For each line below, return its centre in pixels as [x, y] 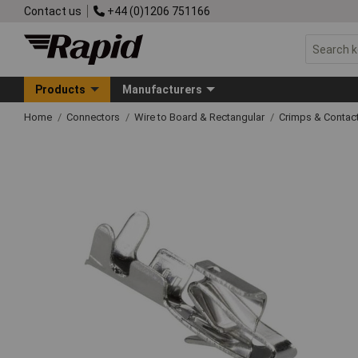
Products [61, 89]
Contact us [53, 11]
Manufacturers [162, 89]
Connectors [94, 117]
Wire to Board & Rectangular [201, 117]
